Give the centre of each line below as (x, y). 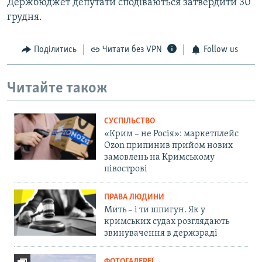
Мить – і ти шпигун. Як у (155, 210)
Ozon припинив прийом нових (168, 146)
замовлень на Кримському (159, 158)
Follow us (220, 50)
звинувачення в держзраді (161, 234)
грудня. (25, 18)
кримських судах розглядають (167, 222)
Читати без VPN (132, 50)
